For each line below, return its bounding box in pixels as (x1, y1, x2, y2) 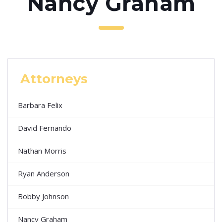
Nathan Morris (18, 146, 66, 156)
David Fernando (18, 123, 71, 133)
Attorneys (20, 71, 88, 87)
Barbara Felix (18, 100, 62, 111)
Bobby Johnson (18, 191, 69, 202)
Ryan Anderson (18, 168, 69, 179)
